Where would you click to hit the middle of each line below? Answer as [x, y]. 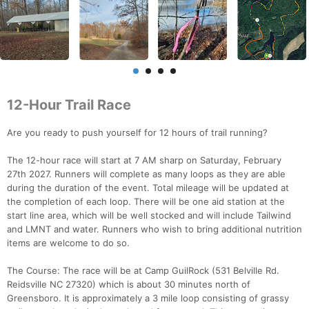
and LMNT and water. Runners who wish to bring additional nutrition [154, 229]
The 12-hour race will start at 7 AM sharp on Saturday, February [144, 160]
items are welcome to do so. [68, 243]
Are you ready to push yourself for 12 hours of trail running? [137, 133]
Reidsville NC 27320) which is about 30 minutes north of [129, 285]
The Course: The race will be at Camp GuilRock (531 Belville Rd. [143, 271]
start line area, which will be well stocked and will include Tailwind [149, 216]
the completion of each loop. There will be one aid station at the [146, 202]
